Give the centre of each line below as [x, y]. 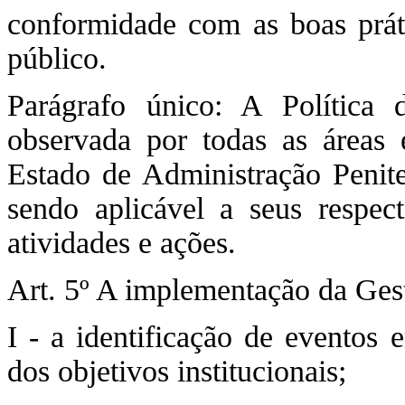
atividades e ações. [122, 243]
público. [57, 58]
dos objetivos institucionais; [177, 371]
